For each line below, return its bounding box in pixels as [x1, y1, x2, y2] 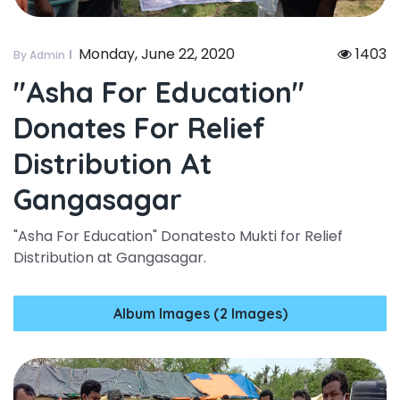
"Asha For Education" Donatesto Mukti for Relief [13, 225, 343, 246]
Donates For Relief [13, 109, 265, 146]
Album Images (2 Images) [112, 304, 287, 322]
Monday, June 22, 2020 [79, 43, 235, 64]
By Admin [13, 46, 65, 62]
